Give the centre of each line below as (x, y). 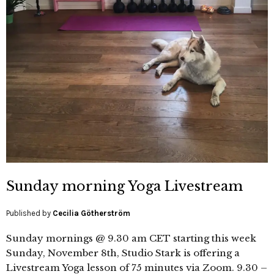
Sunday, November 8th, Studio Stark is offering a (123, 253)
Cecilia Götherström (91, 213)
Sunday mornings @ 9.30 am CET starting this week (131, 238)
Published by (29, 213)
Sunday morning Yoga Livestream (124, 186)
